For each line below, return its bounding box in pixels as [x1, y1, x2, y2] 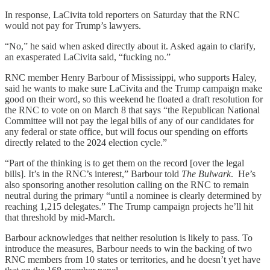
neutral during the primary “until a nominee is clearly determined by [5, 190, 262, 201]
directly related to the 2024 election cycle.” [5, 137, 167, 148]
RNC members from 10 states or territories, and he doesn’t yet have [5, 254, 260, 265]
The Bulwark [181, 169, 231, 179]
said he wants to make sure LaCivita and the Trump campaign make [5, 83, 262, 93]
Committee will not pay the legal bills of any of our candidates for [5, 116, 254, 126]
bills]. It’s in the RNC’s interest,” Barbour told [5, 169, 181, 179]
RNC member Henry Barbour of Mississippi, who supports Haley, [5, 72, 257, 83]
